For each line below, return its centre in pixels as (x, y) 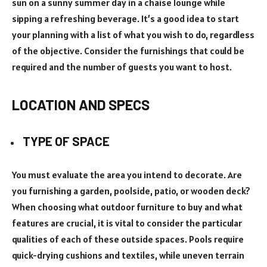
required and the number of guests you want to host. (122, 66)
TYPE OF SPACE (66, 141)
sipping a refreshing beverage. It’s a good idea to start (125, 18)
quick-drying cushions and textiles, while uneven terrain (128, 255)
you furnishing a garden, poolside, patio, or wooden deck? (131, 191)
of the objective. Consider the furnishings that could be (128, 50)
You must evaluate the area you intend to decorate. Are (127, 175)
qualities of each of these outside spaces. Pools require (128, 239)
